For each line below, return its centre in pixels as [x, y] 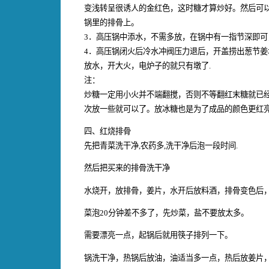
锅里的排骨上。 [111, 22]
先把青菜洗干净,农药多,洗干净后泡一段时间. [161, 145]
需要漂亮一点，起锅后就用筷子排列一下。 [158, 235]
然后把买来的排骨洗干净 [127, 168]
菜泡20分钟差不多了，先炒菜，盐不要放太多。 [166, 213]
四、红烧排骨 [107, 131]
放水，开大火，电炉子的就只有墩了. [147, 65]
